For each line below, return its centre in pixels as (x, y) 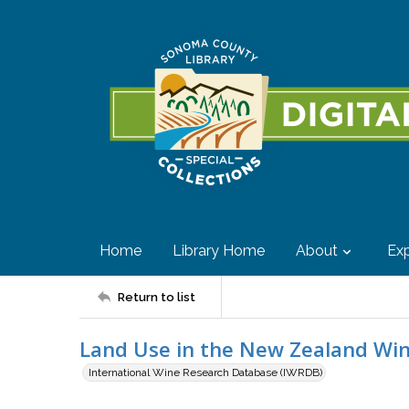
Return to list (157, 297)
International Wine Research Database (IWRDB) (205, 372)
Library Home (219, 251)
